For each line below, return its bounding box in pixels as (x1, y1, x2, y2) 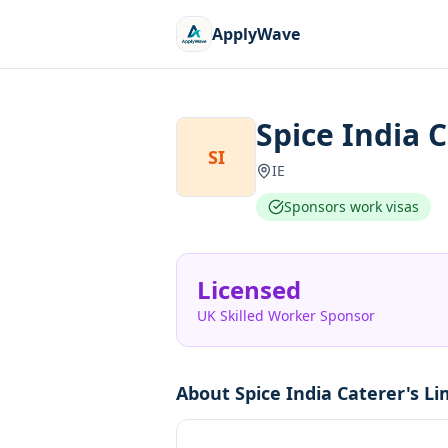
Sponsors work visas (284, 197, 419, 216)
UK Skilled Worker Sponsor (197, 306, 375, 325)
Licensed (197, 273, 301, 306)
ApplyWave (212, 23, 300, 45)
